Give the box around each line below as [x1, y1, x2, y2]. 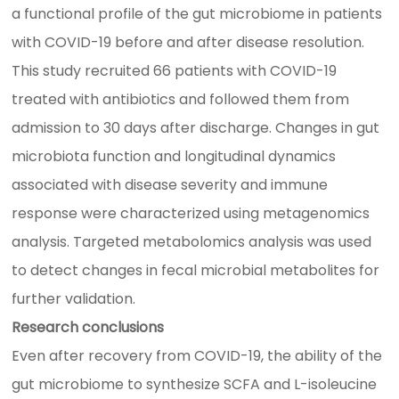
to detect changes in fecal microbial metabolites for [12, 259, 380, 281]
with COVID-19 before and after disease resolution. [12, 31, 365, 53]
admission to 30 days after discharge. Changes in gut [12, 117, 380, 138]
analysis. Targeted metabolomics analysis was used [12, 231, 372, 252]
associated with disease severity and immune [12, 174, 329, 195]
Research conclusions [12, 316, 165, 338]
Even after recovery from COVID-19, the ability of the [12, 345, 383, 366]
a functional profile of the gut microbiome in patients [12, 3, 383, 24]
